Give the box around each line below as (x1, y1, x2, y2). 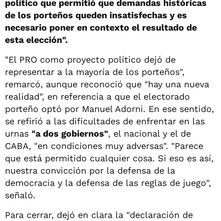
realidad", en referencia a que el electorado (5, 91, 190, 102)
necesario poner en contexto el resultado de (5, 22, 197, 33)
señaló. (5, 189, 36, 200)
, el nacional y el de (108, 128, 191, 139)
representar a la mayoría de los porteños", (5, 66, 184, 77)
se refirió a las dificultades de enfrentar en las (5, 115, 205, 126)
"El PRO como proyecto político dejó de (5, 54, 176, 65)
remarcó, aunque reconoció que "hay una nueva (5, 78, 209, 89)
